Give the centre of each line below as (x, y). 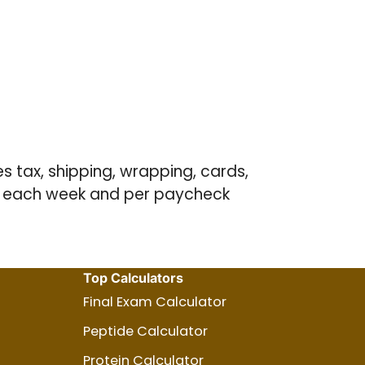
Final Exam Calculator (155, 302)
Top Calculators (133, 278)
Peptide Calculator (145, 331)
